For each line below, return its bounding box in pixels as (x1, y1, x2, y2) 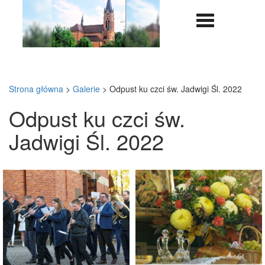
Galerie (73, 83, 100, 95)
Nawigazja (205, 13, 244, 25)
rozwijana (205, 25, 241, 37)
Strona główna (9, 83, 63, 95)
